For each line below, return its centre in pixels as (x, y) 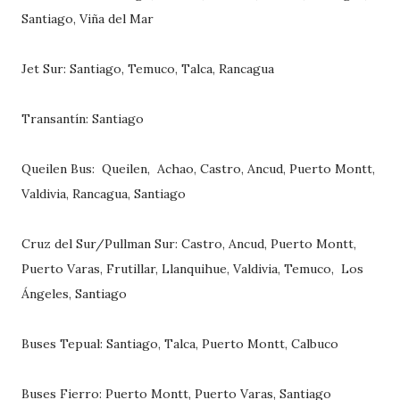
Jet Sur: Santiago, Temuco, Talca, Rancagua (148, 69)
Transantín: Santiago (83, 119)
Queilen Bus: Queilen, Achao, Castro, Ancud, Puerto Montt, (198, 169)
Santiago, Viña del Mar (87, 19)
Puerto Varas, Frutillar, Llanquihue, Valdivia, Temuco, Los (192, 269)
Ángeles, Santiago (74, 294)
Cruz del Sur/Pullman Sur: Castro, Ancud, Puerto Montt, (189, 244)
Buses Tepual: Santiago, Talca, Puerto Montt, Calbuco (180, 344)
